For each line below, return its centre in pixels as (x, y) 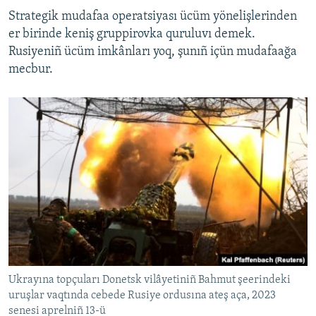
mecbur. (31, 70)
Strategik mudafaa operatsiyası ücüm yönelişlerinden (153, 17)
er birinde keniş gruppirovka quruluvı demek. (132, 35)
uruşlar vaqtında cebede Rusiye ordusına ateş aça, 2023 (142, 296)
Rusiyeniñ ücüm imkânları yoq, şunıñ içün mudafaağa (153, 52)
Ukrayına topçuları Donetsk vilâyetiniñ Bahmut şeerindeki (150, 280)
